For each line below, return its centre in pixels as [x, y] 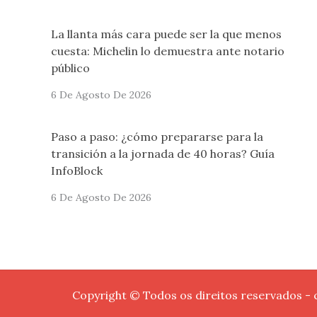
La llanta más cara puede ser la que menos [166, 34]
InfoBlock [77, 170]
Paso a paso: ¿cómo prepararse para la [157, 136]
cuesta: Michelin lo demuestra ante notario [168, 51]
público [70, 68]
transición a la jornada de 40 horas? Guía [163, 153]
